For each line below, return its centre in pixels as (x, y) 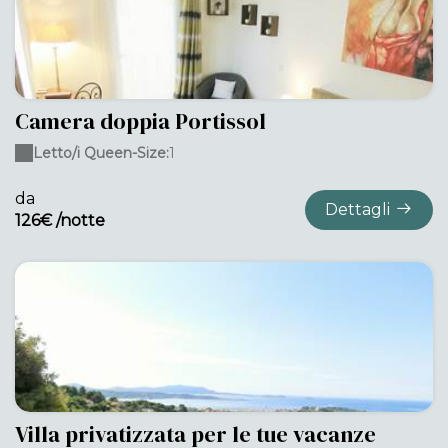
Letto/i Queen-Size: (101, 153)
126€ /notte (60, 220)
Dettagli (357, 209)
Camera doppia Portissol (140, 121)
